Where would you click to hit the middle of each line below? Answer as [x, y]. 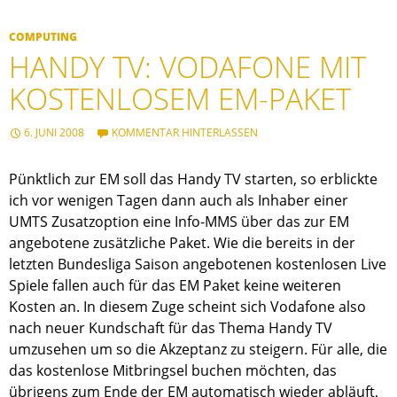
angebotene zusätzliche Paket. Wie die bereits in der [182, 243]
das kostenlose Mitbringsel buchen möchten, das [173, 371]
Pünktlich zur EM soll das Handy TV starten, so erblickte [193, 179]
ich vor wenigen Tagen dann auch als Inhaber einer [179, 201]
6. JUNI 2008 [54, 133]
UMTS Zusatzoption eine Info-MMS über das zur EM [179, 222]
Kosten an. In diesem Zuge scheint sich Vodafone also [187, 307]
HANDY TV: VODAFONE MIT [187, 67]
